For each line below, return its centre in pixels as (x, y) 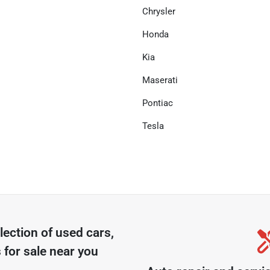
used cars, (85, 233)
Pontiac (158, 103)
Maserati (160, 80)
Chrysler (159, 11)
